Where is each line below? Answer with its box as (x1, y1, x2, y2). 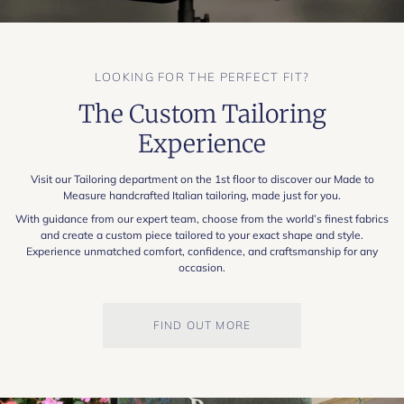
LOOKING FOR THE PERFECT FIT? (94, 69, 310, 85)
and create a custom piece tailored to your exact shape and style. (41, 228, 363, 243)
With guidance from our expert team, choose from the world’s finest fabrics (15, 212, 389, 226)
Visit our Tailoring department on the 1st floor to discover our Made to (30, 172, 374, 187)
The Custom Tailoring (78, 97, 326, 129)
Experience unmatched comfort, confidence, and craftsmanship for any (26, 244, 378, 259)
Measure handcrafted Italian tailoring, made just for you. (63, 188, 341, 203)
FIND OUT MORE (152, 318, 252, 333)
